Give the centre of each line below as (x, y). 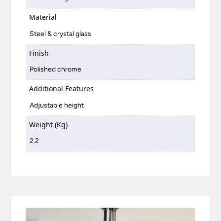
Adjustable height (57, 105)
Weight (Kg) (49, 124)
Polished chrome (56, 70)
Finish (39, 53)
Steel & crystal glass (61, 34)
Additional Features (62, 89)
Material (43, 17)
